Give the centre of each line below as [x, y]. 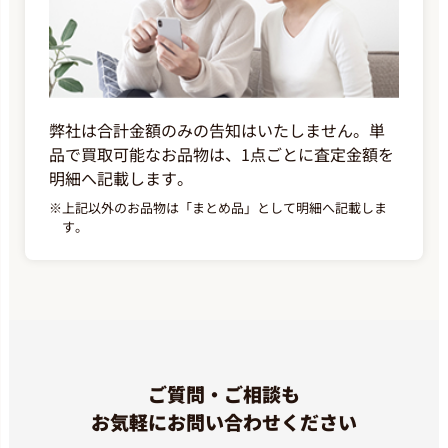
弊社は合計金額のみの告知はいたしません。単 [217, 129]
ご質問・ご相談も [224, 393]
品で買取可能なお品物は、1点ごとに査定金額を [221, 153]
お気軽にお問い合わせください [224, 421]
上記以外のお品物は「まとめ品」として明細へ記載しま [224, 207]
